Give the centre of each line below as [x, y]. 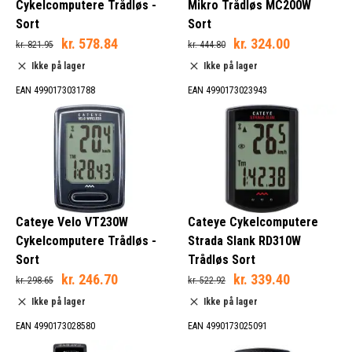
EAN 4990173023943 [227, 91]
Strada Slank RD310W [244, 241]
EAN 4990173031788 [55, 91]
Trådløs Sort [222, 260]
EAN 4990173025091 [227, 326]
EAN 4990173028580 [55, 326]
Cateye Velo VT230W [72, 222]
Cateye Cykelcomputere [253, 222]
